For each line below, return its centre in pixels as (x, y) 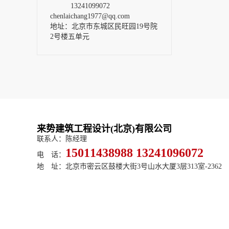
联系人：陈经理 (62, 139)
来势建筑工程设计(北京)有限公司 (104, 129)
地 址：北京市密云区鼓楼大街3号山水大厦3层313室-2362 (129, 166)
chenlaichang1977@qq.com (90, 16)
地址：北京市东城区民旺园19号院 (104, 26)
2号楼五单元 (70, 37)
